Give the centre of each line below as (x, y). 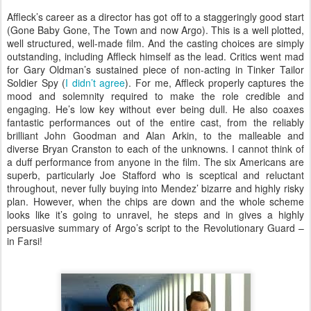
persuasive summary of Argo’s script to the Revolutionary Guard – (155, 227)
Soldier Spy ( (36, 82)
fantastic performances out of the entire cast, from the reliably (155, 122)
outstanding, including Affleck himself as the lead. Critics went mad (155, 56)
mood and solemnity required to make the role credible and (155, 95)
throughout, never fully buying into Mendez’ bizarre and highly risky (155, 188)
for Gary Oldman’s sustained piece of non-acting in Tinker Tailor (155, 69)
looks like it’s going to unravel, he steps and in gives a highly (155, 214)
